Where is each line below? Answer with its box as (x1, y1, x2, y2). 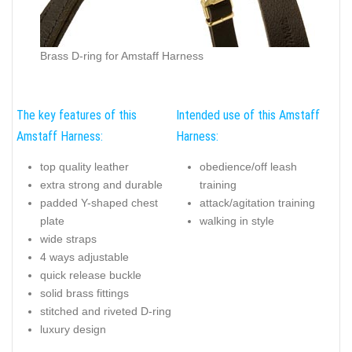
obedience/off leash (200, 159, 297, 173)
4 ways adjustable (40, 250, 129, 263)
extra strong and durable (40, 178, 163, 191)
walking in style (200, 214, 274, 227)
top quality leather (40, 159, 129, 173)
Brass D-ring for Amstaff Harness (40, 49, 203, 63)
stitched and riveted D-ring (40, 304, 171, 317)
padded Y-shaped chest (40, 196, 158, 209)
